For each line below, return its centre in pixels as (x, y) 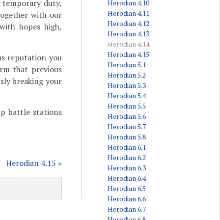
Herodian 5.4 (126, 96)
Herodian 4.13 (128, 34)
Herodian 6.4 (126, 178)
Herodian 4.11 (128, 13)
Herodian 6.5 (126, 188)
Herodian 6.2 (126, 157)
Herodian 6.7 (126, 209)
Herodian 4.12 (128, 23)
